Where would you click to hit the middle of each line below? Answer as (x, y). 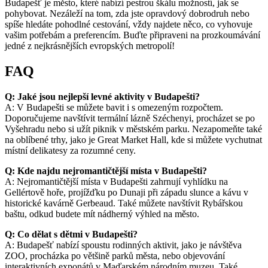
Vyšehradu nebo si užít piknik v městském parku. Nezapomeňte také (133, 129)
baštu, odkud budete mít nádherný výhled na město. (102, 214)
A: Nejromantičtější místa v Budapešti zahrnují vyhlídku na (116, 181)
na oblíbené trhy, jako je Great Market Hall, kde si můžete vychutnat (133, 139)
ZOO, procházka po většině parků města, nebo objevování (115, 255)
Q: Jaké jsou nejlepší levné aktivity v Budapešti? (102, 96)
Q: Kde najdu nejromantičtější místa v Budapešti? (106, 170)
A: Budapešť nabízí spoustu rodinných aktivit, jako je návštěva (123, 245)
